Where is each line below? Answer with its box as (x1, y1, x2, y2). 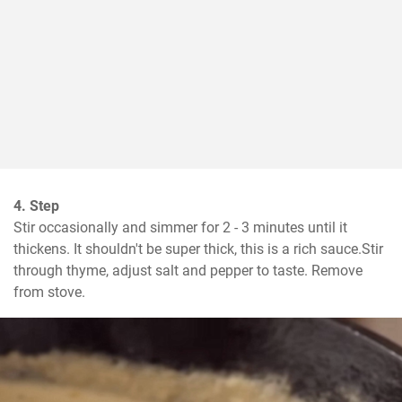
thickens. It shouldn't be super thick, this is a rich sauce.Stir (13, 240, 383, 258)
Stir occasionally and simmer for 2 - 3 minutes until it (13, 219, 347, 237)
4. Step (13, 197, 59, 215)
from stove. (13, 284, 85, 301)
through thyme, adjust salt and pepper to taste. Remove (13, 262, 363, 280)
